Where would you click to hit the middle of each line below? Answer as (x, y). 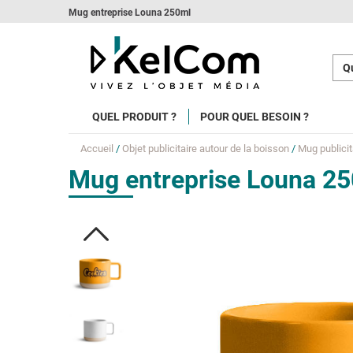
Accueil (97, 149)
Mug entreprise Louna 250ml (130, 13)
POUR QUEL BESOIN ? (255, 117)
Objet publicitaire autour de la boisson (206, 149)
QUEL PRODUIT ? (134, 117)
